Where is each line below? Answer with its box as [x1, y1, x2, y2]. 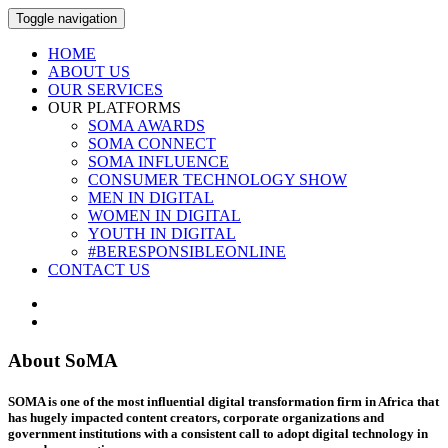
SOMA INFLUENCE [88, 153, 229, 170]
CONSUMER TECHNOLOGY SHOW [88, 171, 347, 188]
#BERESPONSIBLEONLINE [88, 243, 286, 260]
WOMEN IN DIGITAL [88, 207, 241, 224]
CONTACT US [48, 261, 150, 278]
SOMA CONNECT [88, 135, 216, 152]
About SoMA [8, 349, 118, 371]
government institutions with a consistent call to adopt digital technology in [8, 425, 428, 441]
